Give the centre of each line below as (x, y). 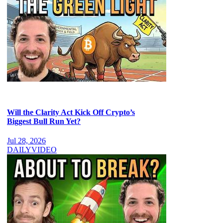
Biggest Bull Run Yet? (44, 121)
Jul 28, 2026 (26, 141)
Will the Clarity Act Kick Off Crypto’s (71, 112)
